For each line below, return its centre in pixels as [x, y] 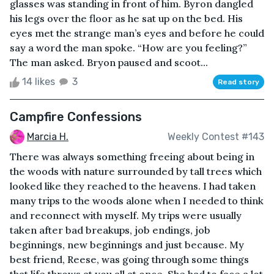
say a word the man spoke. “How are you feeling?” [128, 47]
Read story [239, 82]
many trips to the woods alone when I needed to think [137, 201]
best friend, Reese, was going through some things [129, 260]
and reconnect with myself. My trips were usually [126, 216]
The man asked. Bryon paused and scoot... [109, 62]
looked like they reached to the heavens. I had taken [133, 186]
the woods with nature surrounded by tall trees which [136, 172]
